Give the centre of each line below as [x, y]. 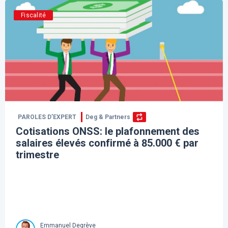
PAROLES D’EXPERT [47, 117]
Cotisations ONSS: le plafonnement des [108, 132]
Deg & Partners [108, 117]
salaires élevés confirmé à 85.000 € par [107, 143]
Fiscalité [34, 16]
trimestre [38, 155]
